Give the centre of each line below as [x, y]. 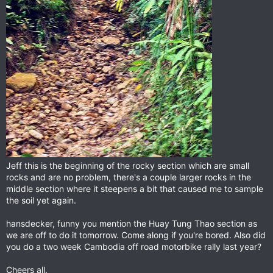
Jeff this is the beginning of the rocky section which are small [128, 166]
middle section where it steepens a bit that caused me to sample [135, 189]
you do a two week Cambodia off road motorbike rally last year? [134, 247]
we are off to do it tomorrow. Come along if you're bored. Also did [136, 235]
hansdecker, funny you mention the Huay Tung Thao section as [132, 224]
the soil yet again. [41, 200]
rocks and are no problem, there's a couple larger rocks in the [129, 177]
